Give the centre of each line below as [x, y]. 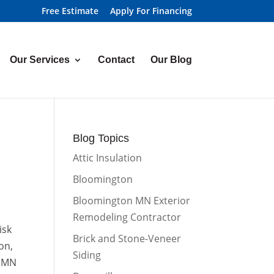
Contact [116, 60]
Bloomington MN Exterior [132, 201]
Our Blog [171, 60]
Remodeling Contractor [127, 217]
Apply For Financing [151, 10]
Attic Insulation [108, 158]
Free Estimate [70, 10]
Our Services [39, 60]
